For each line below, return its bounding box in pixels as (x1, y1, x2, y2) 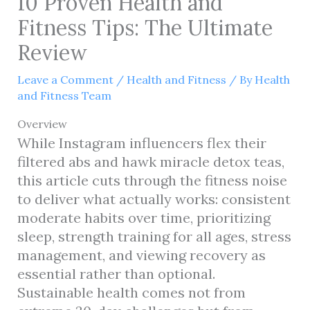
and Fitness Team (17, 88, 111, 102)
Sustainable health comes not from (17, 283, 246, 301)
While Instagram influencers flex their (17, 134, 266, 152)
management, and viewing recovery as (17, 246, 266, 264)
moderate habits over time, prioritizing (17, 208, 271, 226)
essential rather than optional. (17, 264, 215, 282)
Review (17, 39, 87, 66)
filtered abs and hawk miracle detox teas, (17, 152, 284, 170)
